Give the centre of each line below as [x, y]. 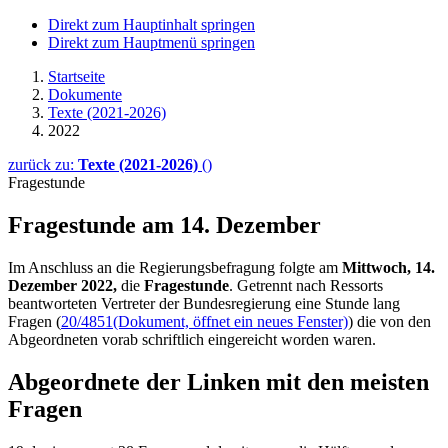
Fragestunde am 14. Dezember [164, 224]
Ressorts [356, 285]
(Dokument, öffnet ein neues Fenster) [230, 321]
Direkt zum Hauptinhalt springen [151, 24]
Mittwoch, [378, 267]
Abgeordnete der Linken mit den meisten [218, 381]
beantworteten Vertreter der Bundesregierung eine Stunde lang [204, 303]
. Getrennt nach [279, 285]
